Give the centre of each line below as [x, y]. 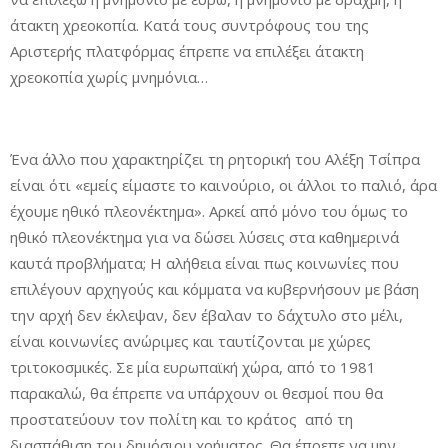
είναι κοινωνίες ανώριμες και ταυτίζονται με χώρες [190, 341]
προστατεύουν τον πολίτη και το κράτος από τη [181, 419]
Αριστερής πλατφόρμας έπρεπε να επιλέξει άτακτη [187, 51]
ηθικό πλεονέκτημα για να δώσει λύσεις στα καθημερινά [204, 237]
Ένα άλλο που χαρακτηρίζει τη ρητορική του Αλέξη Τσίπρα [215, 159]
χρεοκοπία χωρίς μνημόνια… [109, 77]
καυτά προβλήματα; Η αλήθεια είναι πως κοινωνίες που [204, 263]
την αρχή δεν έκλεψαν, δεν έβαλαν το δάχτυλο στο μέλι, [206, 315]
